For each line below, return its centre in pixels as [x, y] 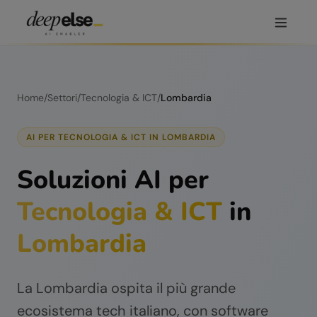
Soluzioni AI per [113, 180]
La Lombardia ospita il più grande [126, 288]
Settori [62, 98]
